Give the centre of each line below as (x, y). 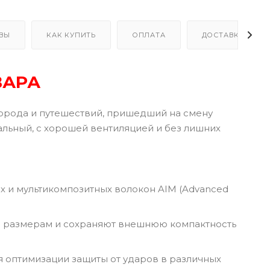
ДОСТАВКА (223, 35)
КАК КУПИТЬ (71, 35)
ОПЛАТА (149, 35)
